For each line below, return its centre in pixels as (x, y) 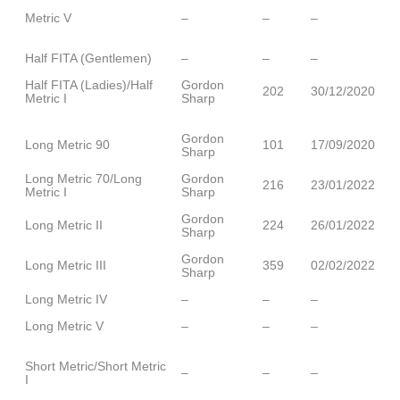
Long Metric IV (66, 299)
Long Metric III (66, 265)
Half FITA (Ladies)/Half (89, 84)
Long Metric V (64, 325)
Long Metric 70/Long (83, 178)
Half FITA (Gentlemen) (88, 58)
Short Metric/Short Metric (96, 366)
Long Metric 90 (67, 144)
